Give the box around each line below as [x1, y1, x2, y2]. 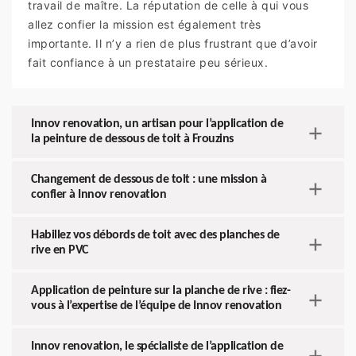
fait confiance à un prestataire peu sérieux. [28, 56, 268, 70]
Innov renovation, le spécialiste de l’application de [31, 340, 283, 354]
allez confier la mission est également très [28, 17, 261, 32]
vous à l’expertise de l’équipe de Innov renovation [31, 300, 281, 313]
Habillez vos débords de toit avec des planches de [31, 229, 280, 242]
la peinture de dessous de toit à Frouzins [31, 133, 234, 146]
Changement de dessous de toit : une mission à [31, 173, 267, 187]
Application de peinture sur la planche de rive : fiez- [31, 284, 290, 298]
